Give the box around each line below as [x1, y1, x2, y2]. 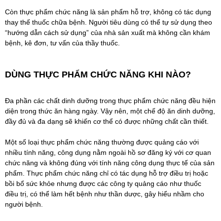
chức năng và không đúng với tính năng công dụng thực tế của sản [5, 159, 215, 167]
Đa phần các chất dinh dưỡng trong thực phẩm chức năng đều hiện [5, 97, 216, 105]
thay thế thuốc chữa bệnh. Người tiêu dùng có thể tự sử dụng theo [5, 18, 212, 27]
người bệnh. [5, 200, 43, 209]
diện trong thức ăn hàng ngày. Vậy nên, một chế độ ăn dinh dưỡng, [5, 107, 215, 115]
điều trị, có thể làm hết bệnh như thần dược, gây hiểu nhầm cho [5, 190, 204, 198]
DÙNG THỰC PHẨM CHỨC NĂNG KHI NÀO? [5, 70, 191, 80]
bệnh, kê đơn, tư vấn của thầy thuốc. [5, 39, 120, 47]
